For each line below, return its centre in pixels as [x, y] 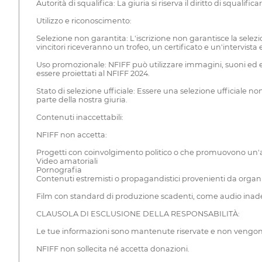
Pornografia [59, 170]
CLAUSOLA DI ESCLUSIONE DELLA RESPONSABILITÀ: [138, 213]
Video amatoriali [67, 161]
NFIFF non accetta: [71, 135]
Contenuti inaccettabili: [80, 117]
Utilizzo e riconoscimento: [84, 20]
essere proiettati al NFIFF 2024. [93, 73]
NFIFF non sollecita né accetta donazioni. [113, 249]
